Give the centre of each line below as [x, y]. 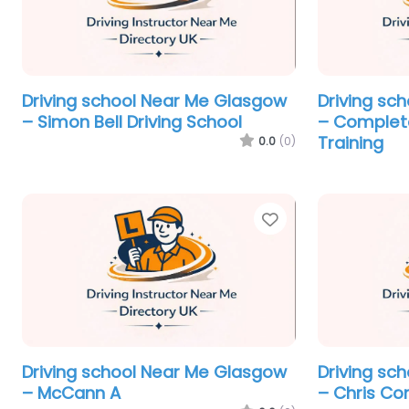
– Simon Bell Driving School [132, 121]
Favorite [315, 219]
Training [351, 142]
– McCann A [71, 393]
